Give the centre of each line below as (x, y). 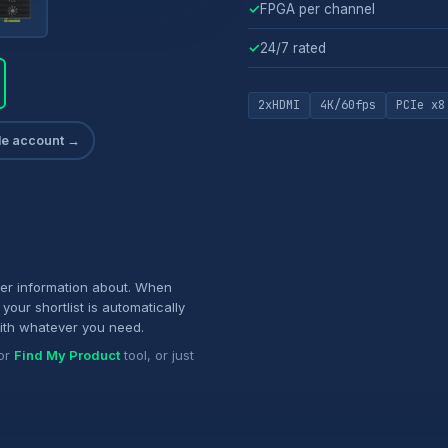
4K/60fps (348, 104)
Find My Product (67, 354)
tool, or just (157, 354)
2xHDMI (279, 104)
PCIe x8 (420, 104)
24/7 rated (293, 47)
